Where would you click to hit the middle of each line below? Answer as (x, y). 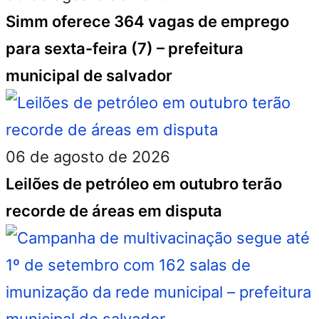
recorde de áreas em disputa (114, 211)
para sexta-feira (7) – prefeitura (125, 48)
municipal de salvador (89, 75)
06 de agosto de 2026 (88, 157)
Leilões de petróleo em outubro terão (144, 184)
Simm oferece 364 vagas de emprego (147, 21)
